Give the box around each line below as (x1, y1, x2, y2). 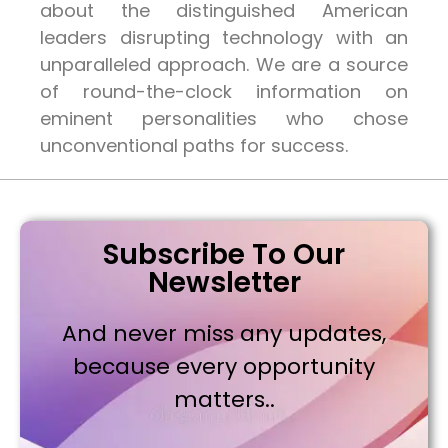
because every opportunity (73, 351, 375, 383)
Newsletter (147, 263, 301, 303)
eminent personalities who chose (40, 106, 408, 132)
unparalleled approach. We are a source (40, 52, 408, 78)
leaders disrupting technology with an (40, 25, 408, 51)
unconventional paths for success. (40, 133, 348, 159)
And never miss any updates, (62, 318, 386, 350)
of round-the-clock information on (40, 79, 408, 105)
